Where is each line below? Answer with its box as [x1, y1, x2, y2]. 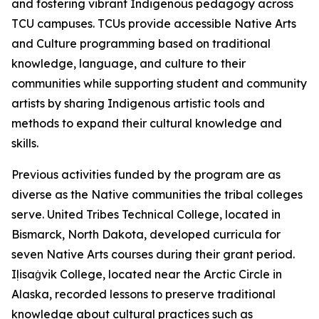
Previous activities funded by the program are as [11, 167, 281, 182]
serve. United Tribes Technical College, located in [11, 207, 281, 221]
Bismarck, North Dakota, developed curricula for [11, 227, 281, 241]
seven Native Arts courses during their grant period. [11, 247, 295, 261]
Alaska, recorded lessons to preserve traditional [11, 287, 276, 301]
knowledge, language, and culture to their [11, 56, 246, 70]
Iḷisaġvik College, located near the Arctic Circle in [11, 267, 282, 281]
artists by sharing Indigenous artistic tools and [11, 96, 265, 110]
